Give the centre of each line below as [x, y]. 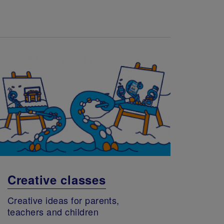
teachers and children [53, 212]
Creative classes [56, 179]
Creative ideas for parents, [63, 200]
